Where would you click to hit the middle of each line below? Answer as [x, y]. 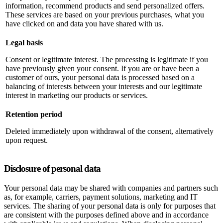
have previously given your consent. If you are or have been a [102, 68]
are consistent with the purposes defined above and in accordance [106, 215]
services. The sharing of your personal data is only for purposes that [110, 206]
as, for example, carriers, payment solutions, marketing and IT [101, 197]
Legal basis [24, 42]
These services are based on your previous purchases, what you [105, 14]
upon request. [27, 140]
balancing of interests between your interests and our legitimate [104, 86]
